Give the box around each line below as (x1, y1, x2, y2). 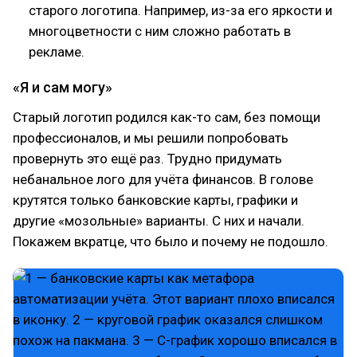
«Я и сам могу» (13, 79, 112, 96)
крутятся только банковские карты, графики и (13, 192, 298, 208)
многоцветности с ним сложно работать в (29, 23, 291, 39)
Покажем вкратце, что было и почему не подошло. (13, 233, 328, 249)
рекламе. (29, 44, 84, 60)
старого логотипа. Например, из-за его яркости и (29, 2, 332, 18)
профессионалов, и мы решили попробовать (13, 130, 288, 146)
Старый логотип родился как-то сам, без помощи (13, 109, 320, 125)
